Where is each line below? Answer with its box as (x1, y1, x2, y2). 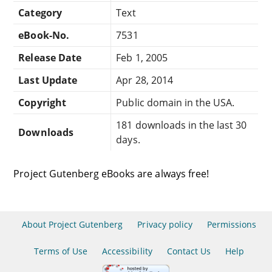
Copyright (18, 95, 66, 109)
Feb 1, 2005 (116, 50, 168, 64)
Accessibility (102, 245, 152, 257)
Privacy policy (137, 219, 192, 230)
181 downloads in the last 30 (116, 118, 247, 132)
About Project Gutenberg (21, 219, 123, 230)
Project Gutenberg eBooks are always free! (13, 166, 209, 180)
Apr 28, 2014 (116, 73, 173, 87)
